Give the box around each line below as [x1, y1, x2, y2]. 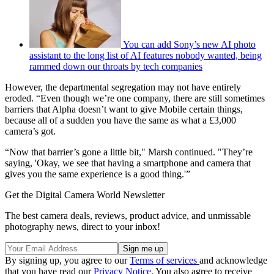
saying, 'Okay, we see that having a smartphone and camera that [5, 157, 251, 168]
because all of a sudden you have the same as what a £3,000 [5, 114, 236, 125]
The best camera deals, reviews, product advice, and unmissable [5, 210, 251, 221]
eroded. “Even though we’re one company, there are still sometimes [5, 92, 265, 103]
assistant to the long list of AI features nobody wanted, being [29, 50, 262, 61]
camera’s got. [5, 125, 56, 136]
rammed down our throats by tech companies [29, 61, 202, 72]
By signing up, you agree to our [5, 254, 130, 265]
